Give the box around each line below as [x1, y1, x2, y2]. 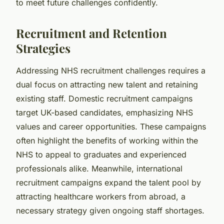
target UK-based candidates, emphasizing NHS [16, 107, 193, 117]
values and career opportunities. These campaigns [16, 121, 206, 131]
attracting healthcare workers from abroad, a [16, 191, 185, 201]
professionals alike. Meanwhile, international [16, 163, 182, 173]
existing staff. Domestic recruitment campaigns [16, 93, 192, 103]
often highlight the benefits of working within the [16, 135, 198, 145]
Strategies [16, 39, 70, 56]
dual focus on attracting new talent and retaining [16, 79, 198, 89]
